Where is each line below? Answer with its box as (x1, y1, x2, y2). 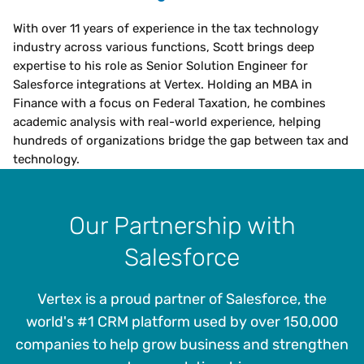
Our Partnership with (68, 211, 296, 240)
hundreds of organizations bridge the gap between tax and (13, 133, 349, 149)
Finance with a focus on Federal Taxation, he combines (13, 96, 326, 111)
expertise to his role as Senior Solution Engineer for (13, 58, 308, 74)
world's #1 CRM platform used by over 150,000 (26, 313, 338, 331)
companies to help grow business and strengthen (15, 336, 349, 354)
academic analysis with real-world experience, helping (13, 115, 321, 130)
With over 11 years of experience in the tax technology (13, 21, 318, 37)
